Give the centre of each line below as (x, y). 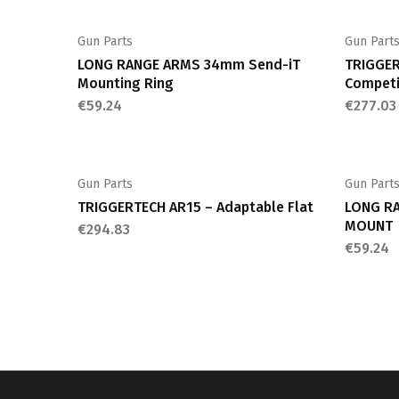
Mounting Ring (126, 83)
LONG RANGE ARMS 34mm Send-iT (189, 65)
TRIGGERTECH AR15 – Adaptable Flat (195, 207)
